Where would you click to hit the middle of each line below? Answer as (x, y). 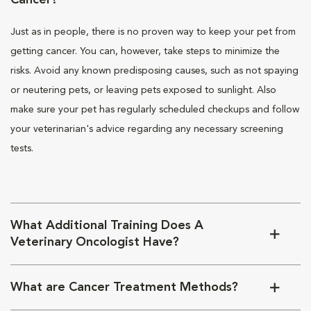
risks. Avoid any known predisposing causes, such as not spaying (154, 71)
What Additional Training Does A (107, 226)
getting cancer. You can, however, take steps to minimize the (145, 52)
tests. (22, 149)
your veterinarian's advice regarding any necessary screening (147, 129)
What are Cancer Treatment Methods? (124, 288)
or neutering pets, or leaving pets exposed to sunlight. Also (143, 91)
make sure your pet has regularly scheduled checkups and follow (155, 110)
